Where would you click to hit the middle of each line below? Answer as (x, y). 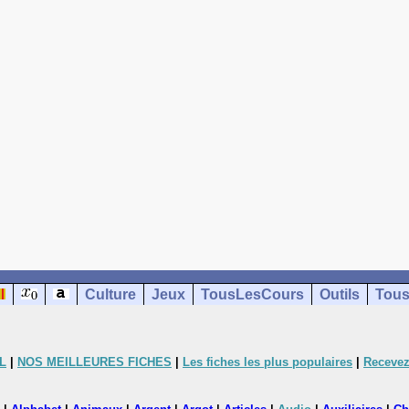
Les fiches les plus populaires (267, 362)
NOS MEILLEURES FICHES (94, 362)
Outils (340, 294)
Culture (110, 294)
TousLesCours (252, 294)
